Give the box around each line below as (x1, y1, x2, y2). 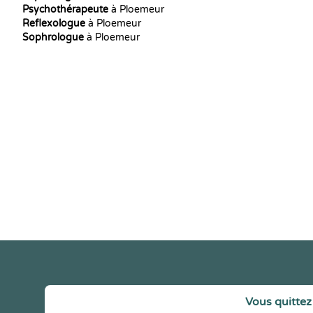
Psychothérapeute (22, 3, 108, 15)
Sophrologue (22, 31, 84, 43)
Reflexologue (22, 17, 85, 29)
